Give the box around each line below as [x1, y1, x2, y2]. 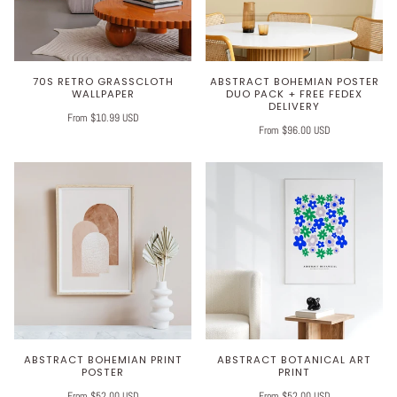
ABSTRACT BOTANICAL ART [217, 353, 371, 368]
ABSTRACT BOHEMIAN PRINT [23, 353, 183, 368]
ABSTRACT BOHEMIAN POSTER [209, 74, 379, 90]
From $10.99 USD [66, 111, 139, 126]
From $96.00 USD [258, 123, 331, 138]
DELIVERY [269, 99, 320, 114]
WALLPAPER [71, 87, 135, 102]
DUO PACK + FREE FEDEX [226, 87, 362, 102]
